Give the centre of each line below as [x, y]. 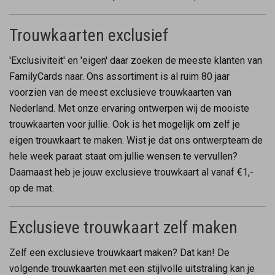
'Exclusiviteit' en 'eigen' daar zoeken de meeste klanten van [136, 60]
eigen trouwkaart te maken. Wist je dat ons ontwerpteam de [136, 140]
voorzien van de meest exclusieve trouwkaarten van [120, 92]
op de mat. [32, 188]
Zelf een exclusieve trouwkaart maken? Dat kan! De [119, 252]
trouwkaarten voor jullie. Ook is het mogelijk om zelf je [125, 124]
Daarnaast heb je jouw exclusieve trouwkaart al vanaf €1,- [131, 172]
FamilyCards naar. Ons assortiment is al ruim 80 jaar [119, 76]
